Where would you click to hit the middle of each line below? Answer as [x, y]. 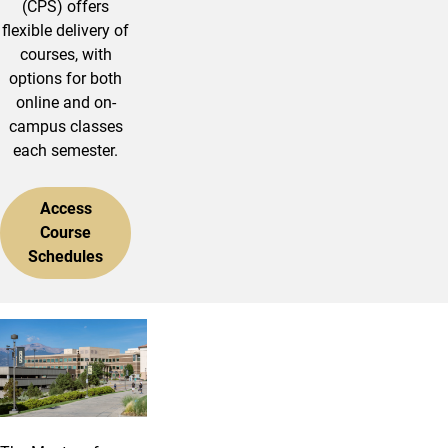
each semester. [65, 150]
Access [65, 208]
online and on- [65, 102]
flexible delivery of [65, 30]
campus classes [65, 126]
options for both [65, 78]
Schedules [65, 256]
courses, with [65, 54]
